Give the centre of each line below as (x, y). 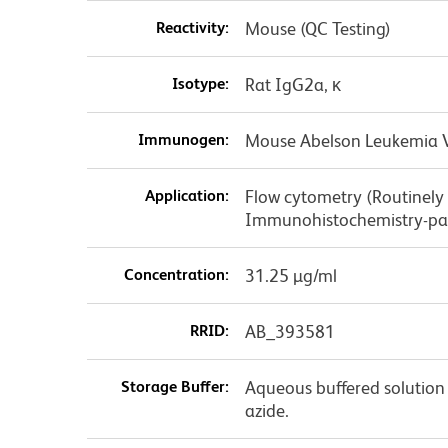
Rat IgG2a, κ (292, 84)
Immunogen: (183, 139)
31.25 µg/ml (290, 275)
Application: (186, 195)
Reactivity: (192, 27)
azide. (266, 410)
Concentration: (176, 274)
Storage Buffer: (174, 386)
